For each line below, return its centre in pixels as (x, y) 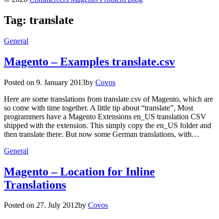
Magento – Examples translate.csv (89, 61)
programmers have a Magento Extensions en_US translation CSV (105, 116)
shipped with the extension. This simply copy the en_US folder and (108, 125)
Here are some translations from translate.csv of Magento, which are (109, 99)
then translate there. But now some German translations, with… (102, 134)
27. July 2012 (57, 205)
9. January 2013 (61, 82)
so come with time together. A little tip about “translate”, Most (99, 108)
